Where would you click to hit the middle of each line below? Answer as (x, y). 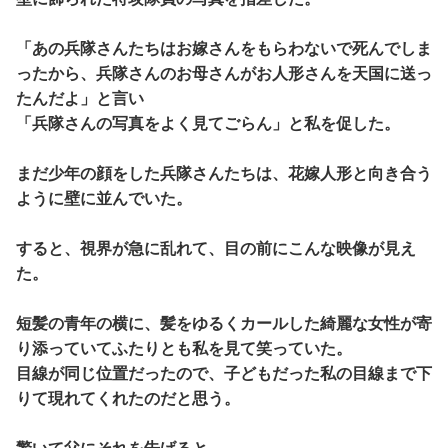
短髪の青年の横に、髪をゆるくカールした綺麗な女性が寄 (224, 322)
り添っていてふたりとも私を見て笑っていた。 (184, 347)
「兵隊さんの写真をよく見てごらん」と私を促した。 (216, 122)
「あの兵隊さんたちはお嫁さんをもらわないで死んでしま (224, 47)
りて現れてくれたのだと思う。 (128, 397)
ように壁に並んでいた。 (104, 197)
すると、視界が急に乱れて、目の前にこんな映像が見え (216, 247)
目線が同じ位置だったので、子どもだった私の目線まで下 (224, 372)
